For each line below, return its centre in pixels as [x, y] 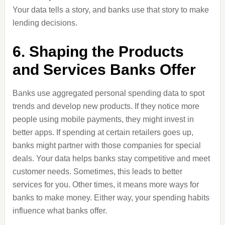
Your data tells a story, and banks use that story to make [110, 10]
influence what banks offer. [60, 211]
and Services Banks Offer [104, 70]
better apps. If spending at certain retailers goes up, [103, 132]
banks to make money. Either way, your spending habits [111, 198]
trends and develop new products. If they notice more [106, 106]
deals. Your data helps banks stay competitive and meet [111, 158]
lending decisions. [45, 23]
